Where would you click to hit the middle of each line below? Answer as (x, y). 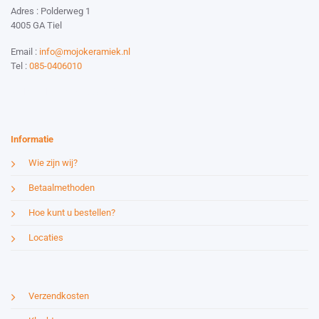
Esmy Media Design (100, 92)
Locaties (46, 238)
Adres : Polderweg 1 (51, 11)
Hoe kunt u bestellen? (72, 213)
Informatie (32, 140)
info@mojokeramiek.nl (85, 51)
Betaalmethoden (62, 188)
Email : (25, 51)
